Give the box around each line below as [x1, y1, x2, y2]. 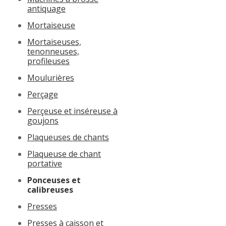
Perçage [27, 88, 58, 100]
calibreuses [27, 184, 73, 195]
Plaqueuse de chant [27, 148, 101, 159]
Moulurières [27, 72, 74, 83]
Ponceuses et [27, 174, 81, 186]
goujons [27, 115, 59, 126]
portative [27, 157, 62, 169]
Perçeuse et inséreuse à [27, 105, 118, 117]
